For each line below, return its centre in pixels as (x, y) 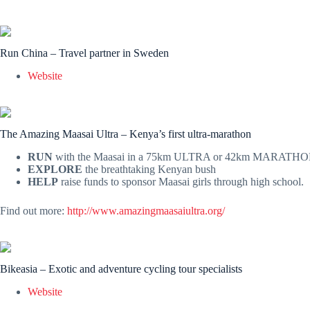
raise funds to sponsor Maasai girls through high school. (181, 181)
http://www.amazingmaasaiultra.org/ (146, 210)
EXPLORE (55, 169)
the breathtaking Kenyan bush (149, 169)
